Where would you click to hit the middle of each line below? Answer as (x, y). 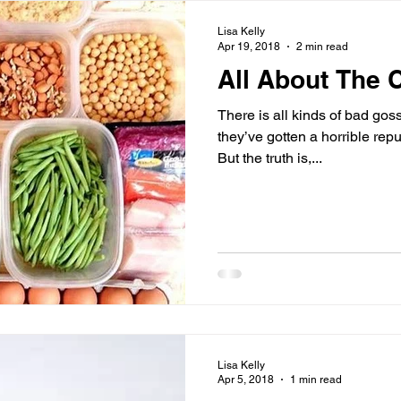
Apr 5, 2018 (246, 380)
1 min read (316, 380)
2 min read (322, 46)
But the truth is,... (270, 158)
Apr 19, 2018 (249, 46)
